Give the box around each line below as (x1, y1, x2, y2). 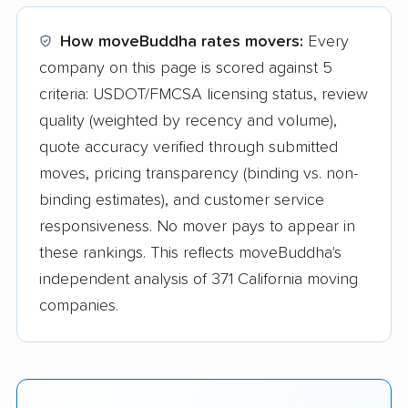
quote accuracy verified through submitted (39, 138, 338, 156)
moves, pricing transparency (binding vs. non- (39, 165, 358, 182)
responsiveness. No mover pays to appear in (39, 218, 355, 235)
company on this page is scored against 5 (39, 59, 332, 76)
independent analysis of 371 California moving (39, 270, 358, 288)
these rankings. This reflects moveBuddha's (39, 244, 342, 261)
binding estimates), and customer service (39, 191, 324, 209)
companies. (39, 297, 118, 314)
